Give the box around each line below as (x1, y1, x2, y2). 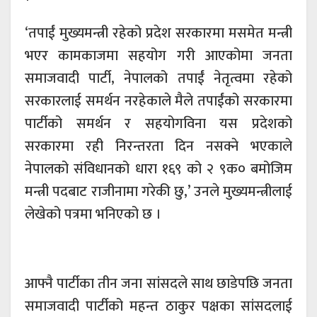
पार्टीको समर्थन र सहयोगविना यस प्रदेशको (25, 111, 292, 136)
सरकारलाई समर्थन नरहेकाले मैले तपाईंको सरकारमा (25, 88, 292, 113)
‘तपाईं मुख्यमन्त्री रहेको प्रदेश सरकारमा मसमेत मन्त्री (25, 21, 292, 45)
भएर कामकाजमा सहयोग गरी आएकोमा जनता (25, 43, 292, 68)
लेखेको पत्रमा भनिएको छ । (25, 202, 161, 226)
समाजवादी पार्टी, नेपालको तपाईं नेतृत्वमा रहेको (25, 66, 292, 91)
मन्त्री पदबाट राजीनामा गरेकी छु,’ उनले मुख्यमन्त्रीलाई (25, 179, 292, 204)
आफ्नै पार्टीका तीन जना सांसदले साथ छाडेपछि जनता (25, 271, 292, 296)
